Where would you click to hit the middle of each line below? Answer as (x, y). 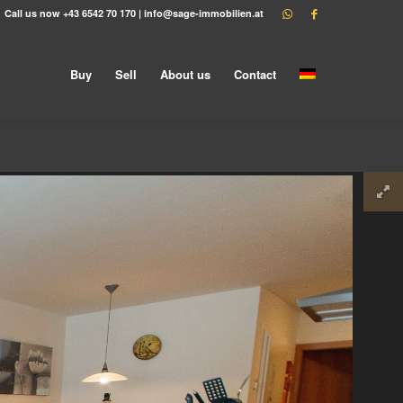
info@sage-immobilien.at (204, 13)
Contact (255, 74)
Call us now (33, 13)
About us (186, 74)
